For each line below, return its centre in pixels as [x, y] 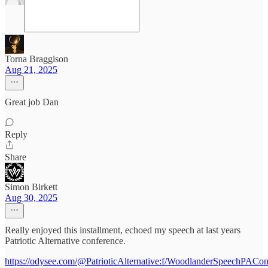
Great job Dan [32, 102]
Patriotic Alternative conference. [65, 241]
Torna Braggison [36, 59]
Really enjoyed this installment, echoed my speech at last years [123, 230]
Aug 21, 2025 [31, 70]
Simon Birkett [31, 187]
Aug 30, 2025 [31, 198]
